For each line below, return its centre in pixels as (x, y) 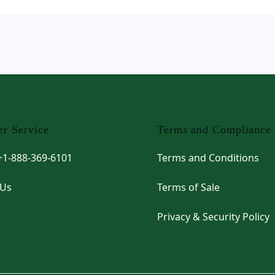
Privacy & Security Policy (213, 217)
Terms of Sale (188, 187)
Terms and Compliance (214, 130)
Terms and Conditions (208, 158)
